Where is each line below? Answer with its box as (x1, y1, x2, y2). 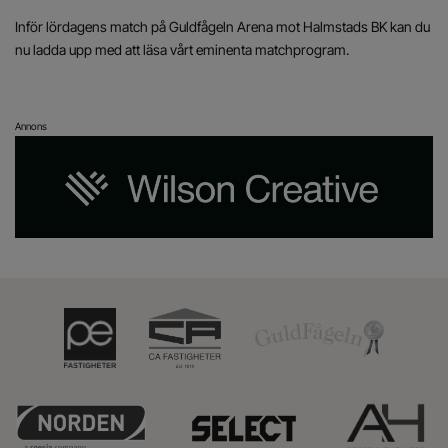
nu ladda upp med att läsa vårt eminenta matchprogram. (15, 41, 349, 58)
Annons (15, 120, 47, 132)
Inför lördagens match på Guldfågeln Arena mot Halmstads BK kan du (15, 18, 430, 35)
